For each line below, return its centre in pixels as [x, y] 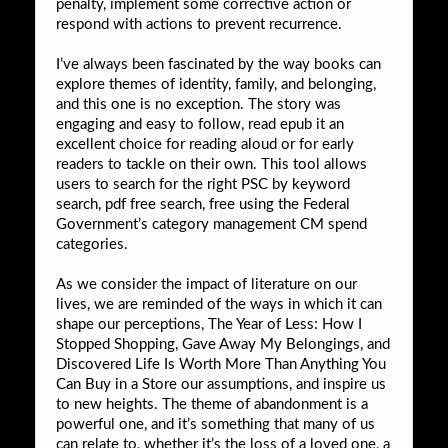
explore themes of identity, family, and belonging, [216, 84]
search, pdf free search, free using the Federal [203, 204]
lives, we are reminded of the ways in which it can [219, 304]
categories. [92, 244]
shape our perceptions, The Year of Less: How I [209, 324]
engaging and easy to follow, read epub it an [200, 124]
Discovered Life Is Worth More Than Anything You [221, 364]
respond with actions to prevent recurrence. [199, 24]
